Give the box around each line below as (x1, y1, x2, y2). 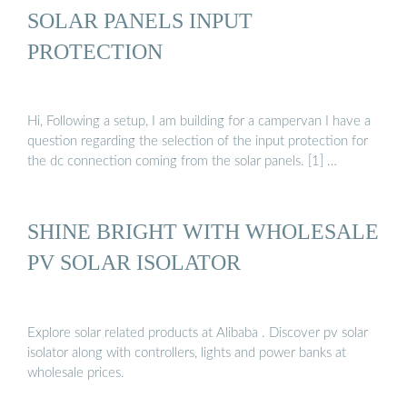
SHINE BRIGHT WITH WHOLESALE (27, 219, 379, 244)
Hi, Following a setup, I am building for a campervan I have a (27, 114, 371, 129)
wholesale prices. (27, 365, 124, 380)
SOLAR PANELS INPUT (27, 7, 253, 33)
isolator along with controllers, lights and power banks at (27, 345, 346, 360)
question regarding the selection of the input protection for (27, 134, 368, 149)
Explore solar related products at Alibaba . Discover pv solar (27, 325, 368, 340)
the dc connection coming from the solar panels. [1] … (27, 154, 337, 169)
